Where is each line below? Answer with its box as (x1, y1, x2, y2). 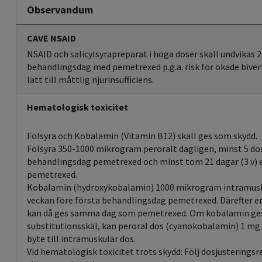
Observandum (27, 3, 93, 17)
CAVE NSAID (27, 32, 76, 44)
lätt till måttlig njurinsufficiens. (27, 74, 154, 86)
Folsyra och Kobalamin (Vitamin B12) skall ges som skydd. (27, 130, 257, 142)
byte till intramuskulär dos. (27, 233, 136, 245)
